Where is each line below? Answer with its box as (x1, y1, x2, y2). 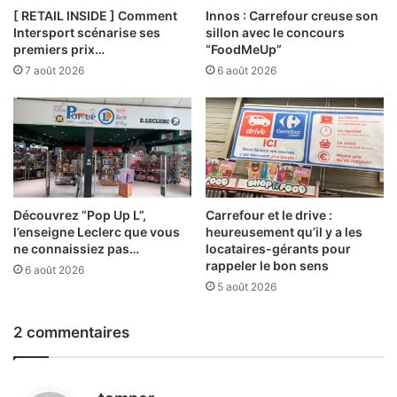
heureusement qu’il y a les (206, 224, 362, 240)
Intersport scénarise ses (13, 24, 160, 40)
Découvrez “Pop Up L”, (13, 207, 146, 223)
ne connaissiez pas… (13, 241, 139, 257)
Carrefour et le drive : (206, 207, 332, 223)
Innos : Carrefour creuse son (206, 7, 378, 23)
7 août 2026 (25, 63, 84, 77)
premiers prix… (13, 41, 105, 57)
